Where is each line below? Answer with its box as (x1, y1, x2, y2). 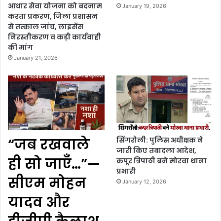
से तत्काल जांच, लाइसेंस (8, 22, 83, 32)
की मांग (8, 42, 33, 53)
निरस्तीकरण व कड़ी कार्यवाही (8, 32, 101, 42)
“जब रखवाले (8, 135, 90, 154)
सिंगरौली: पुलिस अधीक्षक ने (116, 135, 204, 145)
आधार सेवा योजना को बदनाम (8, 1, 102, 11)
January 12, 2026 (122, 178, 167, 185)
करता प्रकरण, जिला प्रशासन (8, 11, 98, 22)
